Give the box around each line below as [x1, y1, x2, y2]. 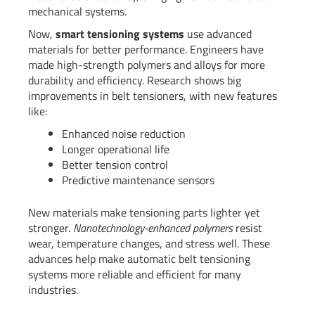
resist [233, 219, 262, 237]
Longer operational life [62, 141, 169, 158]
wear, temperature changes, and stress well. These [28, 235, 270, 252]
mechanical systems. [28, 3, 127, 20]
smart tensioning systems [56, 25, 184, 43]
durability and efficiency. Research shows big [28, 72, 241, 89]
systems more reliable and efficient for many [28, 266, 241, 283]
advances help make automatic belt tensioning [28, 250, 250, 268]
